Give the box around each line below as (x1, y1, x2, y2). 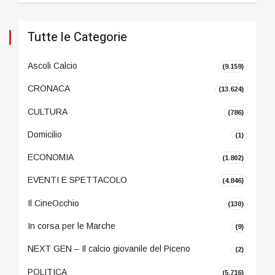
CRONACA (28, 83, 70, 94)
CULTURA (28, 106, 68, 117)
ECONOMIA (28, 152, 74, 163)
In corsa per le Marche (28, 221, 115, 231)
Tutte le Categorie (28, 28, 127, 46)
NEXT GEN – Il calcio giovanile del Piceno (28, 244, 190, 254)
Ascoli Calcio (28, 61, 77, 71)
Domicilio (28, 130, 62, 140)
